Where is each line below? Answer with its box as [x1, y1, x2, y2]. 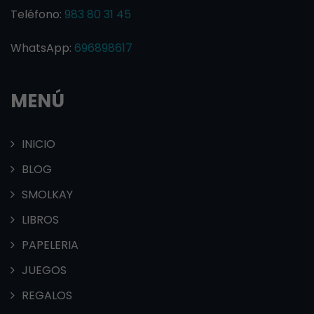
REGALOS [22, 287, 72, 303]
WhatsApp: [11, 39, 74, 56]
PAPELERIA [22, 236, 78, 253]
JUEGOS [22, 261, 67, 278]
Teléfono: [11, 6, 64, 22]
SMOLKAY [22, 186, 73, 203]
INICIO [22, 135, 55, 152]
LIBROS [22, 211, 59, 228]
